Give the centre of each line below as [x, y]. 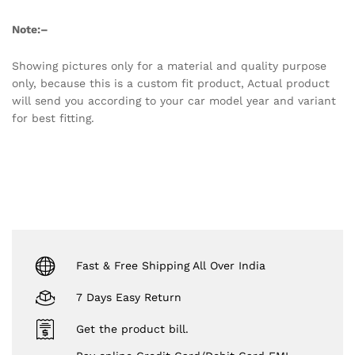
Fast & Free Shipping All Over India [171, 265]
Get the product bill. [132, 328]
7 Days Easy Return [129, 297]
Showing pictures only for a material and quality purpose [169, 66]
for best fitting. [53, 118]
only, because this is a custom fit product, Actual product [171, 84]
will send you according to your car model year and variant [174, 101]
